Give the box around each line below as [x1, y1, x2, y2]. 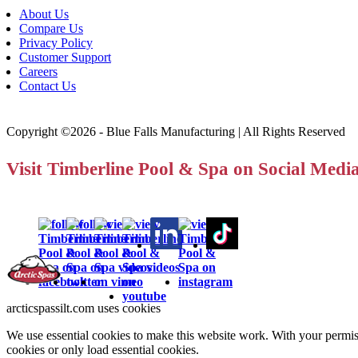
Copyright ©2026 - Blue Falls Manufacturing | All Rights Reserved [6, 125, 345, 139]
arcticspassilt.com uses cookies [6, 300, 161, 315]
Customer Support [19, 50, 111, 65]
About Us [19, 7, 69, 22]
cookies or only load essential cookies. [6, 342, 199, 356]
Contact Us [19, 79, 76, 93]
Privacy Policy [19, 36, 93, 50]
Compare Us [19, 22, 83, 36]
